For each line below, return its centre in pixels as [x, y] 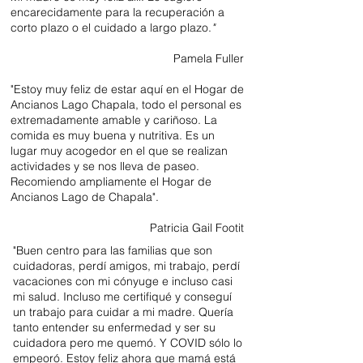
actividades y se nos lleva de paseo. [105, 166]
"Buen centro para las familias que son [113, 250]
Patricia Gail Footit [197, 228]
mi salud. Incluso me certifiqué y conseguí [122, 297]
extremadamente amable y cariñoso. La [114, 120]
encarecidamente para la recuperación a [117, 12]
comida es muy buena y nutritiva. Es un [113, 135]
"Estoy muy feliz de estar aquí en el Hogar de [127, 89]
